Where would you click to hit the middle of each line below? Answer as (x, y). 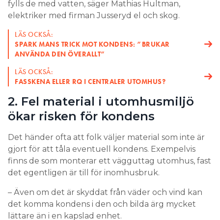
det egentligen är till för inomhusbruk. (85, 172)
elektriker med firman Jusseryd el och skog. (94, 15)
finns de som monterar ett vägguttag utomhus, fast (110, 161)
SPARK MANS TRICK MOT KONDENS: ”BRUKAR (92, 44)
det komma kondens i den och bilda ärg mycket (102, 204)
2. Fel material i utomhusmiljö (101, 101)
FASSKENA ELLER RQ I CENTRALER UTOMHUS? (90, 81)
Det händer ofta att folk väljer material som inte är (106, 137)
